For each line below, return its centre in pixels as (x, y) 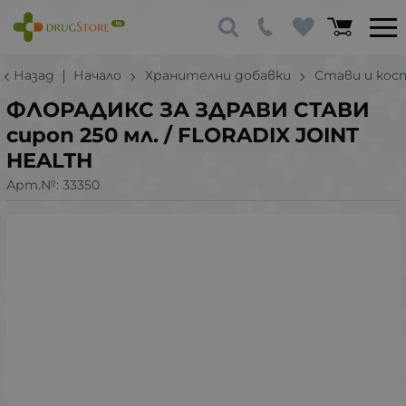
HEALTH (49, 160)
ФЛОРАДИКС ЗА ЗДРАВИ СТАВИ (188, 110)
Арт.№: (34, 184)
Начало (97, 75)
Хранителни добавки (218, 75)
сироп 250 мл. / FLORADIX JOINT (183, 135)
